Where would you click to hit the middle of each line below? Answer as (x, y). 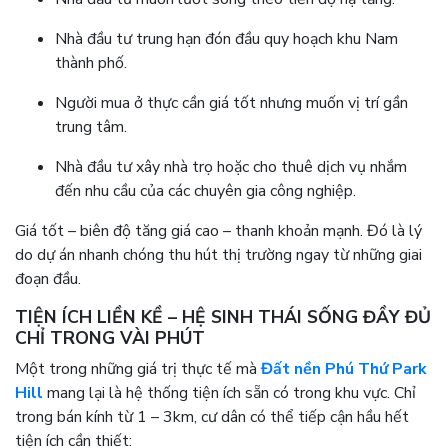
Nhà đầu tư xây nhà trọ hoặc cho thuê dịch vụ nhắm (231, 167)
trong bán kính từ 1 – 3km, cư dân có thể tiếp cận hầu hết (212, 417)
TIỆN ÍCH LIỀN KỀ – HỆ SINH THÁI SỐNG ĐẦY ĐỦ (223, 317)
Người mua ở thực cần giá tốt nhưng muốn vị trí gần (231, 103)
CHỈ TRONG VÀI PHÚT (110, 338)
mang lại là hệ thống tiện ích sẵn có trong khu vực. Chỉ (229, 393)
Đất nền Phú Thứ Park (344, 369)
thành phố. (91, 63)
